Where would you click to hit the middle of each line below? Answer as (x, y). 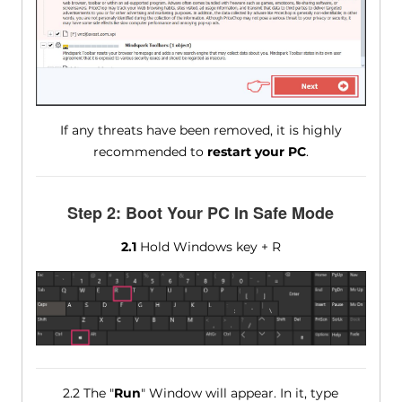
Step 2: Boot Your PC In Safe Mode (201, 213)
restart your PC (256, 152)
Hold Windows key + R (208, 247)
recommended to (150, 152)
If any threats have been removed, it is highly (201, 131)
